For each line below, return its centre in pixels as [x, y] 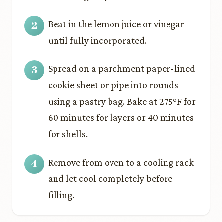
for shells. [68, 134]
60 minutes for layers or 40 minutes [121, 117]
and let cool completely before [110, 178]
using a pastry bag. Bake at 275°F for [122, 101]
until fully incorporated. [97, 40]
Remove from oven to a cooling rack [121, 162]
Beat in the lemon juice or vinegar [116, 24]
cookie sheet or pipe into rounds [113, 85]
